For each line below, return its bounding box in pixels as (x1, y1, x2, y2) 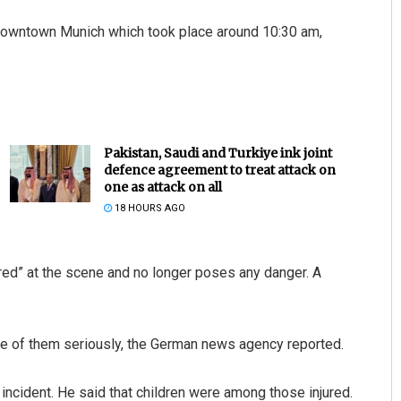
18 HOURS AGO (111, 201, 185, 214)
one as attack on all (103, 178, 222, 195)
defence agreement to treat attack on (103, 161, 336, 178)
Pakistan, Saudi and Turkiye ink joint (103, 144, 332, 161)
